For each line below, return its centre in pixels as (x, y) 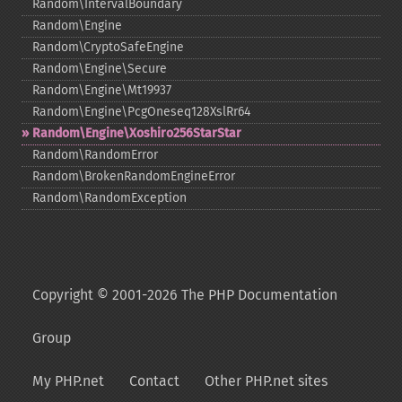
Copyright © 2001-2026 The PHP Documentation (185, 295)
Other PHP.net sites (266, 381)
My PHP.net (68, 381)
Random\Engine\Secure (100, 69)
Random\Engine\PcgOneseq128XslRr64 (141, 112)
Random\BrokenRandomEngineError (134, 176)
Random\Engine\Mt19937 (102, 90)
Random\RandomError (95, 155)
